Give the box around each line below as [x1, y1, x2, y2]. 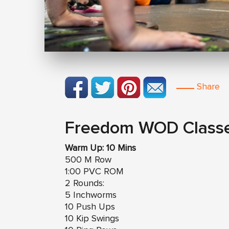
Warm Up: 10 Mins [65, 143, 136, 153]
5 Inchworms [65, 190, 117, 200]
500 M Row [65, 155, 111, 165]
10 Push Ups [65, 202, 115, 212]
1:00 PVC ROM [65, 167, 124, 176]
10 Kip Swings [65, 214, 119, 223]
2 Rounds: [65, 178, 104, 188]
